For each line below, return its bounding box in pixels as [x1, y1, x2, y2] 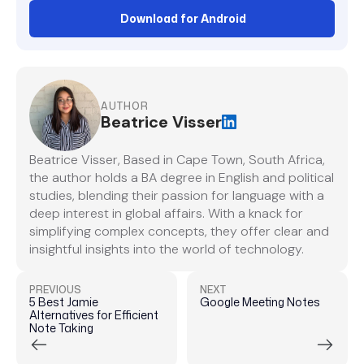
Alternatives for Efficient [29, 307, 158, 323]
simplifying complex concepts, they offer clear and [29, 223, 329, 240]
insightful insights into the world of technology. [29, 240, 304, 258]
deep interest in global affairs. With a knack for [29, 205, 303, 223]
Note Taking [29, 320, 93, 336]
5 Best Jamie [29, 294, 98, 310]
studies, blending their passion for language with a [29, 187, 324, 205]
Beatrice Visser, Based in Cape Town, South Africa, [29, 151, 325, 169]
